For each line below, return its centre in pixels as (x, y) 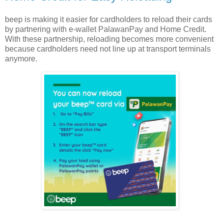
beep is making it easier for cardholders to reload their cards (109, 20)
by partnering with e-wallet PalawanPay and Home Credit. (106, 29)
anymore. (21, 59)
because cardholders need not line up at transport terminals (108, 49)
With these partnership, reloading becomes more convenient (109, 39)
